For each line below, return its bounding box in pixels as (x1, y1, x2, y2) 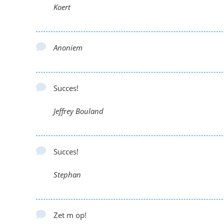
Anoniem (53, 42, 82, 52)
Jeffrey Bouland (53, 106, 103, 116)
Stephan (53, 169, 81, 179)
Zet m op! (53, 210, 86, 220)
